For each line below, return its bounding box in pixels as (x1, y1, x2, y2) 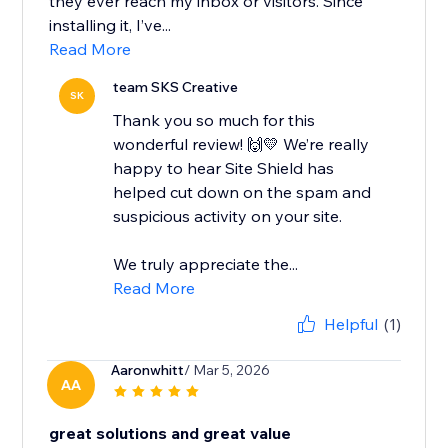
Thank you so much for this (113, 110, 316, 131)
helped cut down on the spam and (113, 182, 372, 203)
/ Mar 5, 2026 (184, 361, 271, 380)
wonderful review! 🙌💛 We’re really (113, 134, 370, 155)
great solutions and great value (49, 423, 292, 444)
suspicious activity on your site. (113, 206, 343, 227)
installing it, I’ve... (49, 15, 172, 36)
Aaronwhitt (111, 361, 185, 380)
